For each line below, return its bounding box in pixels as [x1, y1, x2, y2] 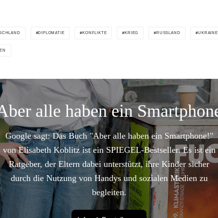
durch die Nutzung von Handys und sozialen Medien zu [10, 173, 208, 183]
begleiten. [91, 187, 127, 198]
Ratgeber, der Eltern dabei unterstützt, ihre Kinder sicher [9, 159, 209, 169]
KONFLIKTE [82, 31, 107, 36]
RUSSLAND [156, 31, 181, 36]
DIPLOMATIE [38, 31, 65, 36]
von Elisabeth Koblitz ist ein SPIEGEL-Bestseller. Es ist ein [2, 145, 216, 155]
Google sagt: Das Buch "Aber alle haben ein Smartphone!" [5, 131, 213, 141]
